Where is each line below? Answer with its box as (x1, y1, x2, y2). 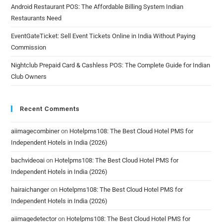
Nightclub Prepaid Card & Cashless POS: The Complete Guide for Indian (11, 61, 211, 69)
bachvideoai (11, 157, 45, 165)
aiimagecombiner (11, 127, 60, 135)
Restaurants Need (11, 14, 62, 22)
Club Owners (11, 73, 47, 81)
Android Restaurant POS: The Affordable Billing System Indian (11, 3, 184, 11)
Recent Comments (20, 105, 80, 113)
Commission (11, 44, 47, 52)
